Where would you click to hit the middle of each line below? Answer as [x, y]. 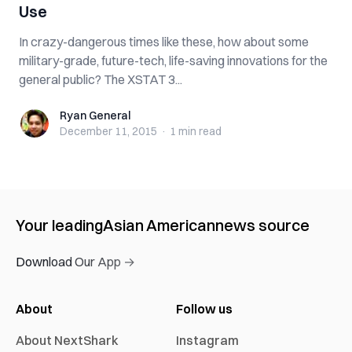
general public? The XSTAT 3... [101, 79]
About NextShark [67, 340]
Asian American [159, 225]
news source [262, 225]
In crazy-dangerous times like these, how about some [164, 42]
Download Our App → [75, 262]
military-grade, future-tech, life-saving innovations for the [173, 60]
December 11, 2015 [108, 131]
